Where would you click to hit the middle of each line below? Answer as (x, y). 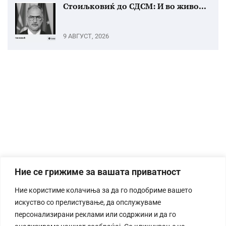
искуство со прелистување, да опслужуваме (88, 202)
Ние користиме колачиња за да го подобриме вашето (103, 190)
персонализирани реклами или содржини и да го (95, 214)
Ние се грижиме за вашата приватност (98, 172)
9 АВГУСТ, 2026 (86, 36)
